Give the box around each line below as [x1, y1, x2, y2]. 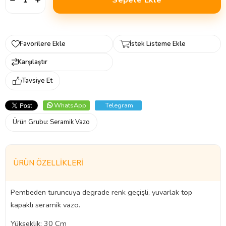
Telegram [105, 100, 133, 110]
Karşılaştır [17, 57, 47, 67]
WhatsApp [53, 100, 86, 110]
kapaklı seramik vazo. [11, 199, 80, 210]
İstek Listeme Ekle [130, 39, 186, 48]
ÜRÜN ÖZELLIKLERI [14, 157, 83, 168]
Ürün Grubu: [13, 117, 50, 127]
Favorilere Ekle [20, 39, 66, 48]
